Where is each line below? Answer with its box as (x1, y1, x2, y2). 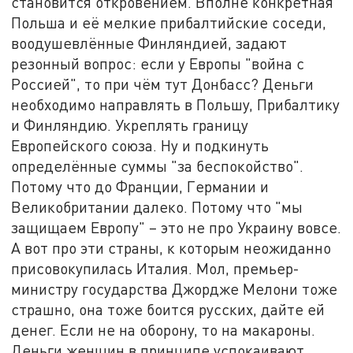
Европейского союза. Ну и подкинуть (11, 136, 269, 154)
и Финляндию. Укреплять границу (11, 115, 249, 134)
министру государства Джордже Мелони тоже (11, 279, 338, 298)
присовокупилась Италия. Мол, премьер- (11, 258, 300, 277)
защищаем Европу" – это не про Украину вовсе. (11, 217, 342, 236)
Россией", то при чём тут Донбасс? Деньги (11, 74, 314, 93)
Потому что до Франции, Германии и (11, 176, 269, 195)
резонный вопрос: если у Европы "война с (11, 54, 305, 72)
